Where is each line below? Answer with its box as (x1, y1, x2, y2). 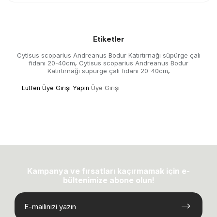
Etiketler (93, 34, 124, 44)
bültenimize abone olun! (62, 175, 155, 185)
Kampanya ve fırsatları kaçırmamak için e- (27, 166, 190, 176)
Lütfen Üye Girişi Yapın (21, 84, 89, 92)
